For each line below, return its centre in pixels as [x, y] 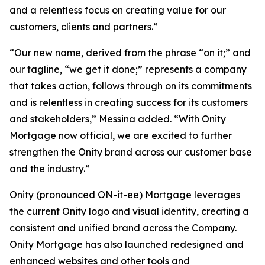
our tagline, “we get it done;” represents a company [128, 69]
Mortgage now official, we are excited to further [121, 135]
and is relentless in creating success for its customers [129, 102]
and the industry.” [50, 169]
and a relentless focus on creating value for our [118, 10]
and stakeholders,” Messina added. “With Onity [118, 119]
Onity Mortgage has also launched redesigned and [127, 244]
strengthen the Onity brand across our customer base [131, 152]
